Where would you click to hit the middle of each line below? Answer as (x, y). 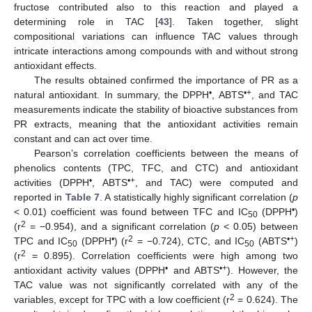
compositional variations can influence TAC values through (156, 37)
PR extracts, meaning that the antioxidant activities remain (156, 124)
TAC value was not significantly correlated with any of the (156, 285)
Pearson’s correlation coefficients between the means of (166, 154)
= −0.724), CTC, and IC (189, 241)
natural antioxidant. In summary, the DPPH (112, 95)
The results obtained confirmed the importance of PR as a (166, 80)
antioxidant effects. (55, 66)
